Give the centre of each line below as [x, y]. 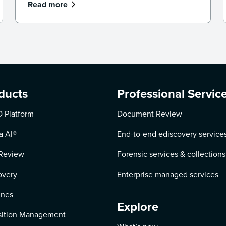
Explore [137, 207]
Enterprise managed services [167, 174]
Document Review [149, 114]
